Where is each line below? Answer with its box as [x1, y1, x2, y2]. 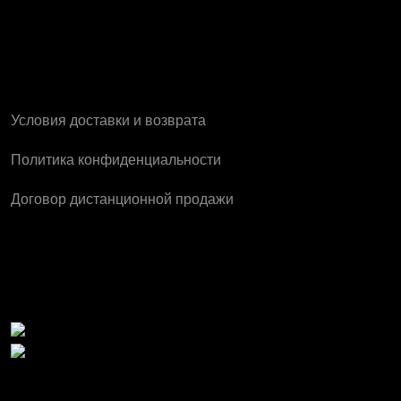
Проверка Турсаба [11, 280, 254, 314]
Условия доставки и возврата [11, 112, 206, 130]
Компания [11, 68, 142, 102]
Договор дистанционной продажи [11, 191, 234, 209]
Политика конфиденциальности [11, 151, 221, 169]
